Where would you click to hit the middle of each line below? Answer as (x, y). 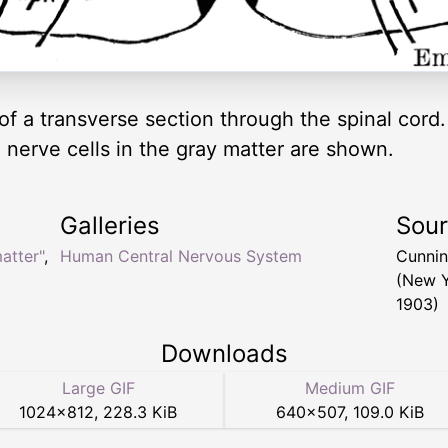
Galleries (110, 225)
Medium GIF (350, 387)
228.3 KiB (140, 411)
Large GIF (98, 387)
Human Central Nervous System (181, 255)
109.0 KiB (388, 411)
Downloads (224, 353)
